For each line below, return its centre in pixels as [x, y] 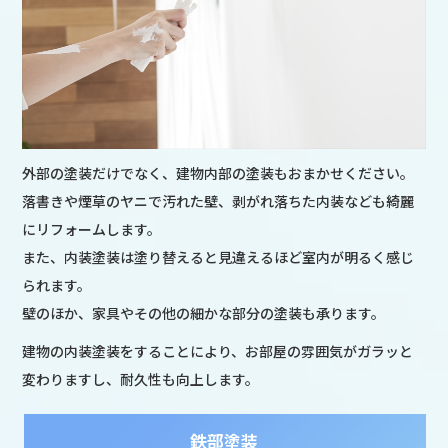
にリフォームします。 [92, 229]
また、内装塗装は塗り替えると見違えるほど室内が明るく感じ [218, 257]
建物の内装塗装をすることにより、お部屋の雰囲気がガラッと [218, 351]
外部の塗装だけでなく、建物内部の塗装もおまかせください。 [218, 173]
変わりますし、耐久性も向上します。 [141, 379]
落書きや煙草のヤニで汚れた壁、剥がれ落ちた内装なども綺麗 [218, 201]
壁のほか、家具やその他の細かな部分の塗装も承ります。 [204, 313]
